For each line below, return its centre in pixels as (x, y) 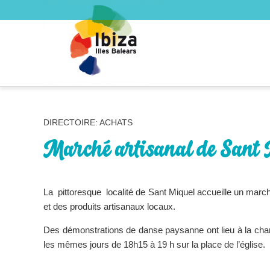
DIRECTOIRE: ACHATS (88, 122)
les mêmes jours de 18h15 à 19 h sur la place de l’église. (154, 244)
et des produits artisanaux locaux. (109, 206)
